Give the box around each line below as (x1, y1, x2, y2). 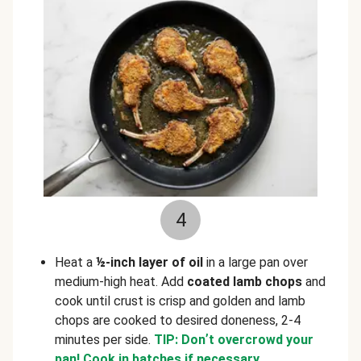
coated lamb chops (187, 274, 302, 289)
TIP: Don (154, 332, 205, 347)
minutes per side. (55, 332, 154, 347)
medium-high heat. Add (55, 274, 187, 289)
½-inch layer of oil (96, 255, 203, 270)
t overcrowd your (209, 332, 313, 347)
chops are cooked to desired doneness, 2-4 (55, 313, 301, 328)
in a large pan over (203, 255, 308, 270)
